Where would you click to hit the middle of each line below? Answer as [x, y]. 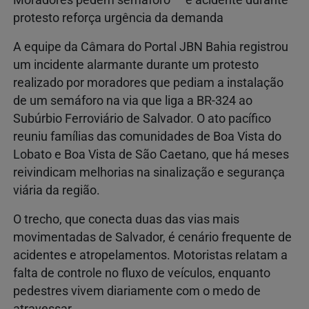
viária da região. [57, 191]
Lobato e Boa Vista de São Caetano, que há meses [151, 155]
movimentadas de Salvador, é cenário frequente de [152, 238]
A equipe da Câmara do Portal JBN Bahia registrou [151, 47]
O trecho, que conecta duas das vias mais [126, 220]
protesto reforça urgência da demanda [118, 18]
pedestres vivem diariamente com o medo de [137, 291]
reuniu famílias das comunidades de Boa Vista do [147, 137]
